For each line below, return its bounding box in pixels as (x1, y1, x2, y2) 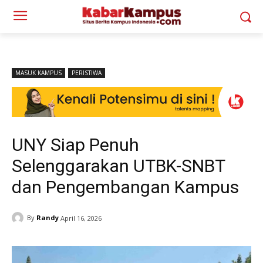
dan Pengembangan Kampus (12, 176, 239, 197)
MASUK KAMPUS (15, 69, 62, 77)
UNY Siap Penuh (12, 134, 139, 155)
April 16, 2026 (60, 213, 102, 222)
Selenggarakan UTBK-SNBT (12, 155, 225, 176)
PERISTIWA (72, 69, 102, 77)
